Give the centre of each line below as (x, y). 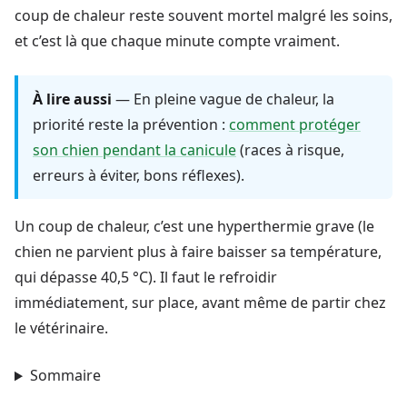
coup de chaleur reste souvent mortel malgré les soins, (203, 16)
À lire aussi (72, 99)
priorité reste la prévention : (131, 125)
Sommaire (65, 376)
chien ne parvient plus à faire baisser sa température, (198, 252)
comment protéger (295, 125)
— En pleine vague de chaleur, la (223, 99)
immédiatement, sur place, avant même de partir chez (200, 303)
